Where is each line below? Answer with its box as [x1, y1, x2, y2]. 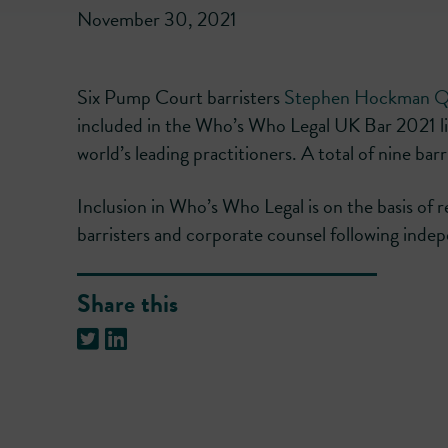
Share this [77, 284, 178, 322]
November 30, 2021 [77, 4, 237, 35]
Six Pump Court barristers [77, 82, 284, 113]
